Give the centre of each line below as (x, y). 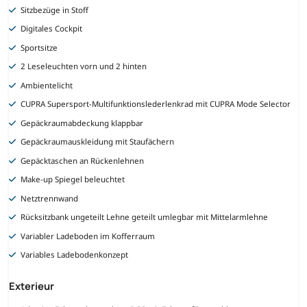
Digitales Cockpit (52, 29)
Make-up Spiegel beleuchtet (73, 180)
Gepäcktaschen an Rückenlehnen (83, 160)
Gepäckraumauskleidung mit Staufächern (98, 142)
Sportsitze (39, 47)
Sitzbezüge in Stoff (55, 10)
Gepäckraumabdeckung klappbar (82, 123)
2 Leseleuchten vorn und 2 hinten (84, 66)
